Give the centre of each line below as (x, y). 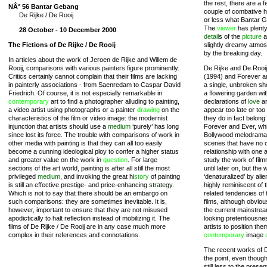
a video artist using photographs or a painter (73, 110)
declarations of (226, 101)
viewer (226, 28)
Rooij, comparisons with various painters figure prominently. (94, 68)
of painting (164, 176)
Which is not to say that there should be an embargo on (88, 193)
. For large (142, 160)
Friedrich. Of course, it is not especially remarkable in (85, 93)
